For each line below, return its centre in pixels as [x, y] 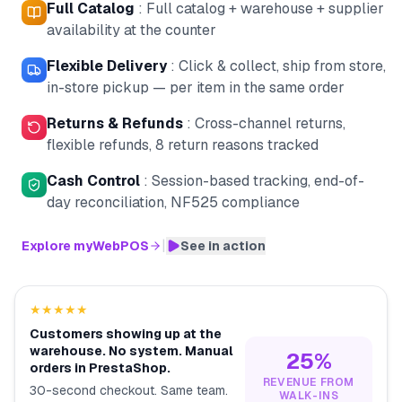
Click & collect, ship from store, [282, 66]
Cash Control [93, 181]
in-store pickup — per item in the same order [196, 87]
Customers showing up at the [126, 334]
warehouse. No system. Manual [131, 351]
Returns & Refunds [115, 123]
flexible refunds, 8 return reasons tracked [183, 145]
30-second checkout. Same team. [129, 390]
